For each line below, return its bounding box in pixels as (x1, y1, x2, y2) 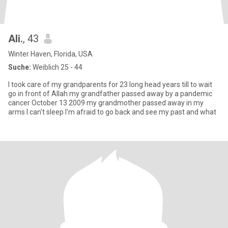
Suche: (8, 63, 31, 71)
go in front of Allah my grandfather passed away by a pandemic (8, 90, 212, 98)
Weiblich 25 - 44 (31, 63, 82, 71)
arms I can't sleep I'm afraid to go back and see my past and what (8, 108, 216, 116)
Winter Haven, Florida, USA (8, 50, 93, 58)
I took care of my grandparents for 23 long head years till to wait (8, 80, 212, 89)
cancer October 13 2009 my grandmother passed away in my (8, 99, 204, 107)
